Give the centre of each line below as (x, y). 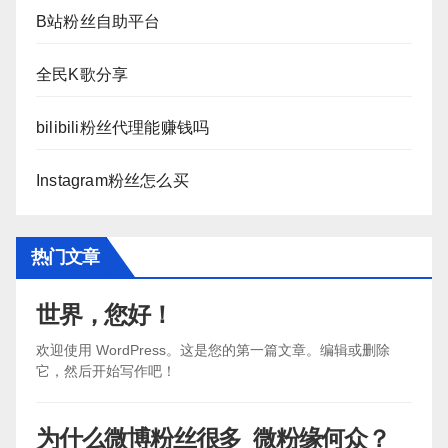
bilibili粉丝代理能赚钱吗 (123, 128)
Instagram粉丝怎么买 (112, 181)
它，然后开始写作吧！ (106, 370)
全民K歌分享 (82, 75)
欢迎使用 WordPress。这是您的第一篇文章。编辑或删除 (213, 349)
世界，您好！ (104, 314)
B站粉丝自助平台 (98, 22)
